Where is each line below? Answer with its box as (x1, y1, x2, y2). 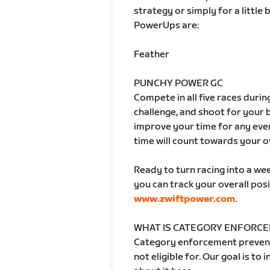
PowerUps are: (133, 20, 199, 31)
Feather (133, 49, 169, 60)
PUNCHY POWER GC (133, 78, 223, 89)
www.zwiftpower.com (133, 193, 235, 205)
